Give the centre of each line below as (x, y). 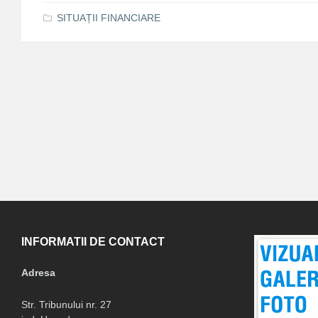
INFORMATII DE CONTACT (93, 242)
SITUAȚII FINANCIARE (109, 18)
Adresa (38, 273)
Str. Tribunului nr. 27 (66, 305)
